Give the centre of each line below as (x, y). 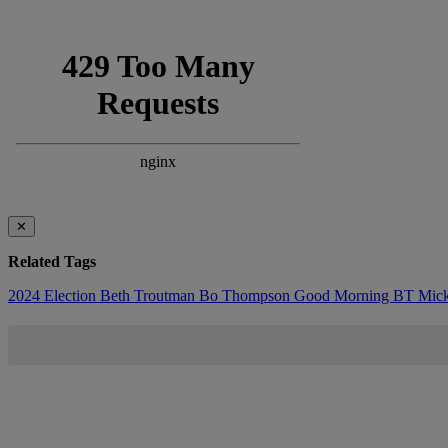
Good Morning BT (356, 295)
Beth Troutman (149, 295)
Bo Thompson (246, 295)
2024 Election (54, 295)
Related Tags (52, 261)
